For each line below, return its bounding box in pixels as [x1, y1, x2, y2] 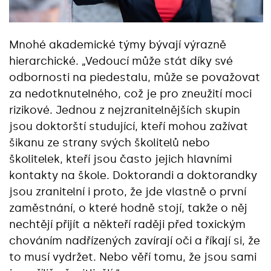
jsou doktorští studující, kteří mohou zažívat [9, 119, 248, 133]
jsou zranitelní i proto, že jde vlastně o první [9, 184, 246, 198]
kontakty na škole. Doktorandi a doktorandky [9, 168, 257, 182]
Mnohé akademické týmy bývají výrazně [9, 38, 226, 51]
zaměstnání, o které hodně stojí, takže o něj [9, 201, 247, 215]
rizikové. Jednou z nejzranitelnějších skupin [9, 103, 240, 117]
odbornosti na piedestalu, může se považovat [9, 70, 260, 84]
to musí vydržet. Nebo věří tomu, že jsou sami [9, 250, 256, 264]
